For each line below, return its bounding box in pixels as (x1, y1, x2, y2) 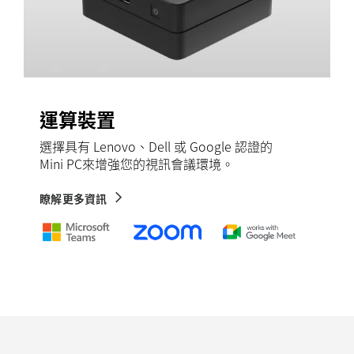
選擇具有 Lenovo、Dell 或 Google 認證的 (40, 136, 273, 156)
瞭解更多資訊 (40, 190, 107, 206)
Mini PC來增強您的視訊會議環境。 (40, 153, 234, 173)
